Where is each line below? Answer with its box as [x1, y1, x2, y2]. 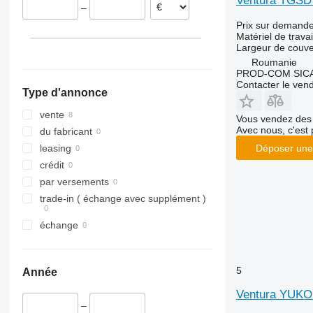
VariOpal [54, 7, 92, 18]
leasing [39, 143, 71, 154]
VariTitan [54, 41, 93, 52]
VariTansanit [54, 24, 108, 35]
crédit [39, 159, 64, 171]
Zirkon [54, 74, 82, 85]
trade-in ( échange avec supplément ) [39, 193, 206, 205]
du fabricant [39, 126, 92, 138]
